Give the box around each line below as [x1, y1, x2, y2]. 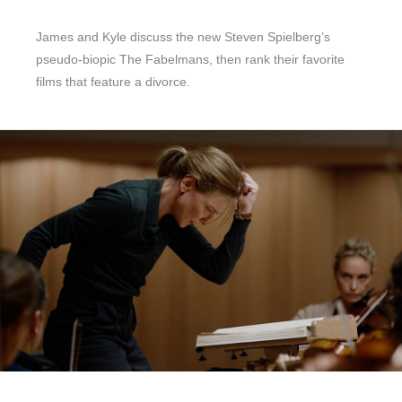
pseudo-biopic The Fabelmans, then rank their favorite [36, 51, 345, 66]
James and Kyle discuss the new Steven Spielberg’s [36, 29, 330, 44]
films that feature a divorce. [36, 74, 190, 89]
